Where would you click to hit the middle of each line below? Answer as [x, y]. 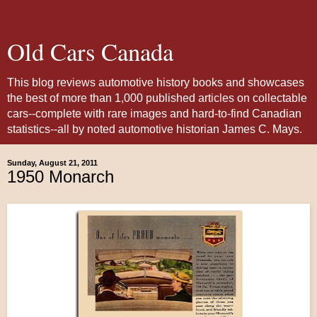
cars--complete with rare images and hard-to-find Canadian [154, 114]
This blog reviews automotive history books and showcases [156, 82]
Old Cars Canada [90, 52]
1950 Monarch [60, 177]
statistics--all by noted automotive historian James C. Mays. [155, 129]
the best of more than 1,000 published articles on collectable [157, 98]
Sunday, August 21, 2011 [52, 163]
